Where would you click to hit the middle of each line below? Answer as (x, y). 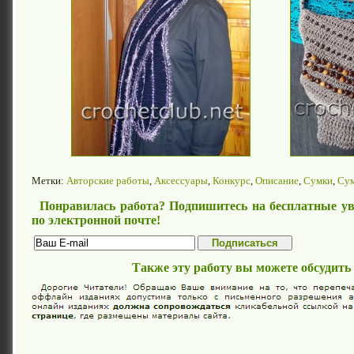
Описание (277, 180)
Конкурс (232, 180)
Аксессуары (181, 180)
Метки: (49, 180)
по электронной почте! (96, 220)
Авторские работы (108, 180)
